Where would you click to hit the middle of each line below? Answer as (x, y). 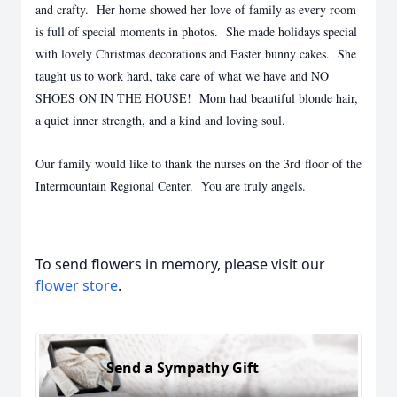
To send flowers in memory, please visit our (180, 264)
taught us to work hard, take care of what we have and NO (182, 76)
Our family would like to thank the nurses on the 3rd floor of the (198, 163)
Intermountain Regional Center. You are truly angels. (171, 186)
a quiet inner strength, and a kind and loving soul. (160, 120)
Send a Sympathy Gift (183, 367)
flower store (77, 285)
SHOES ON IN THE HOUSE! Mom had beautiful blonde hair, (197, 98)
